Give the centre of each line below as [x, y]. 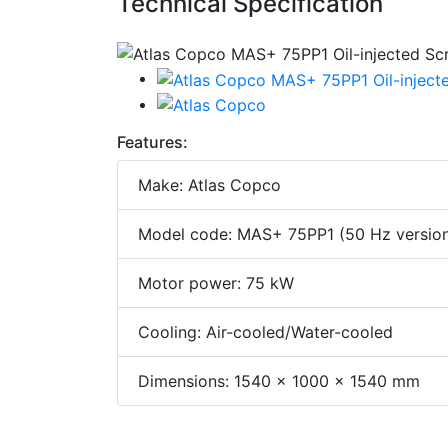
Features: [152, 142]
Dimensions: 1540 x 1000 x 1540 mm [279, 381]
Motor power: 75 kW [216, 283]
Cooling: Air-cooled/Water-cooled [265, 332]
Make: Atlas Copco [209, 185]
